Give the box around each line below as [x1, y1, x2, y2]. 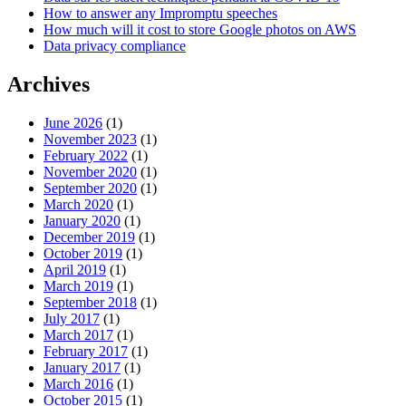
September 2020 [43, 179, 137, 196]
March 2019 [43, 277, 113, 294]
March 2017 [43, 326, 113, 343]
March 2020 [43, 196, 113, 212]
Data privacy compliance [43, 37, 186, 53]
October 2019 [43, 245, 122, 261]
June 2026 [43, 114, 102, 130]
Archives [7, 72, 90, 96]
